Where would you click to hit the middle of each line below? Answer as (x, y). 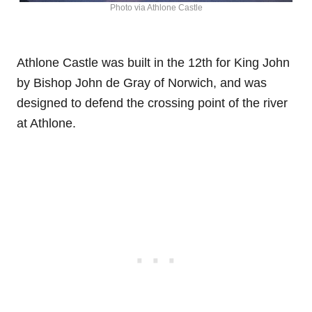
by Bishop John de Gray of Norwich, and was (142, 83)
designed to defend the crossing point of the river (152, 103)
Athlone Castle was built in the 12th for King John (153, 63)
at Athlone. (46, 124)
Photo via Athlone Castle (156, 8)
